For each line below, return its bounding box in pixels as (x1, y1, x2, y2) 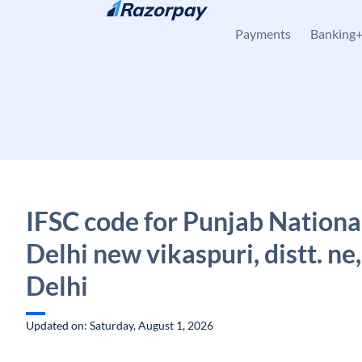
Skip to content (39, 14, 116, 27)
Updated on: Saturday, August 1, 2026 (26, 318, 213, 332)
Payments (235, 26, 291, 41)
